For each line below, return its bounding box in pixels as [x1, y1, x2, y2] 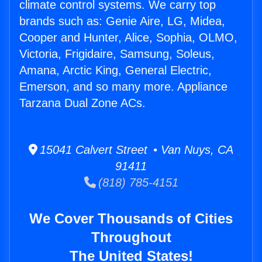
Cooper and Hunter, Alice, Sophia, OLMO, [19, 31, 237, 44]
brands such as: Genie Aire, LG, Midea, [19, 15, 225, 28]
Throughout [91, 229, 171, 246]
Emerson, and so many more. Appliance [19, 80, 227, 94]
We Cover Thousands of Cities [29, 211, 233, 227]
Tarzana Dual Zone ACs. [19, 96, 146, 110]
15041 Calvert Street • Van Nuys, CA [37, 143, 233, 157]
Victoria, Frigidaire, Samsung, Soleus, [19, 47, 215, 61]
